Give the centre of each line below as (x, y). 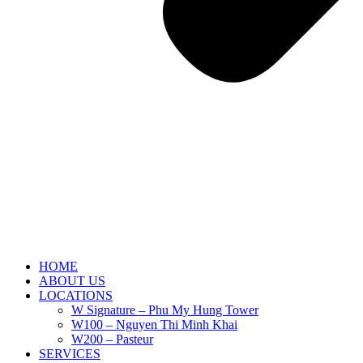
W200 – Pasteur (112, 339)
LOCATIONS (76, 295)
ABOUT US (72, 281)
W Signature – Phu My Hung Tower (165, 310)
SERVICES (70, 354)
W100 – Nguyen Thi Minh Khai (154, 325)
